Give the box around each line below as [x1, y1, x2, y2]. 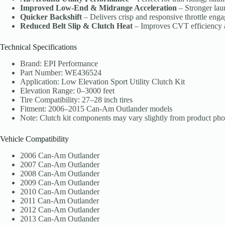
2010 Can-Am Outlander [20, 187, 99, 196]
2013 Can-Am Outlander [20, 214, 99, 223]
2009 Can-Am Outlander [20, 178, 99, 187]
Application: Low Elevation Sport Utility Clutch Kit [20, 77, 185, 86]
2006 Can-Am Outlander [20, 151, 99, 160]
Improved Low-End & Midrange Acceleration [20, 4, 177, 13]
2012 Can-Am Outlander [20, 205, 99, 214]
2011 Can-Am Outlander [20, 196, 99, 205]
